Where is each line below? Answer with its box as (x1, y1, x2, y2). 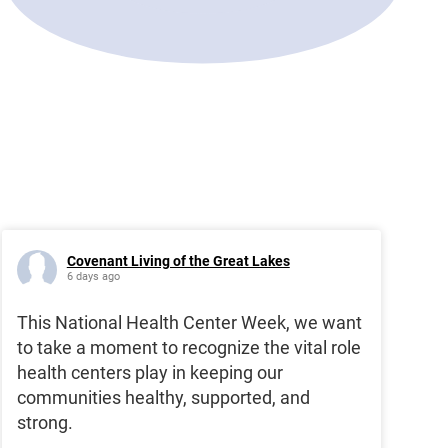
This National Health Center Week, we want (16, 312, 362, 334)
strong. (16, 412, 73, 434)
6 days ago (66, 270, 120, 284)
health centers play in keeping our (16, 362, 283, 384)
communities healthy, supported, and (16, 387, 310, 409)
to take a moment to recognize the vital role (16, 337, 361, 359)
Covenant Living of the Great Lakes (66, 253, 290, 270)
